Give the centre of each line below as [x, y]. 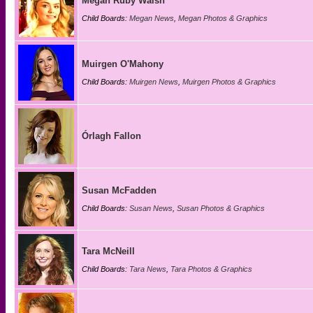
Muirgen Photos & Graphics [229, 82]
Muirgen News [154, 82]
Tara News [148, 269]
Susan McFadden [119, 190]
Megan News [152, 18]
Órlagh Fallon [111, 136]
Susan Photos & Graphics [221, 208]
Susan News [151, 208]
